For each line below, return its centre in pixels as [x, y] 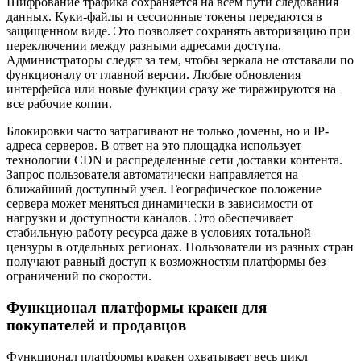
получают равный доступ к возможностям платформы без [166, 262]
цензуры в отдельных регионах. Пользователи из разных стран [180, 247]
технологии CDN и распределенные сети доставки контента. [174, 160]
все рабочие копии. [59, 104]
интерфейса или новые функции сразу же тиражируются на [171, 89]
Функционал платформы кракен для [137, 308]
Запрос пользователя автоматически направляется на [152, 175]
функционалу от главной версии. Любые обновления [154, 75]
